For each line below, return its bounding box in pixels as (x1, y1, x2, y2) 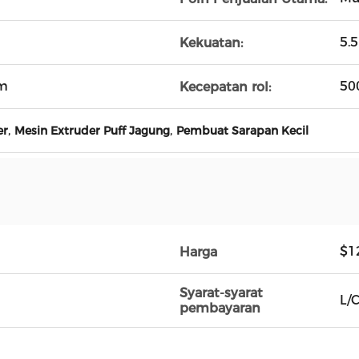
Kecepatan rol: (179, 79, 271, 95)
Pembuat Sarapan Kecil (176, 123, 309, 138)
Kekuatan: (179, 34, 243, 50)
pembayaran (179, 301, 260, 316)
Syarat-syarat (179, 285, 263, 301)
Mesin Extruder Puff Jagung (14, 123, 170, 138)
